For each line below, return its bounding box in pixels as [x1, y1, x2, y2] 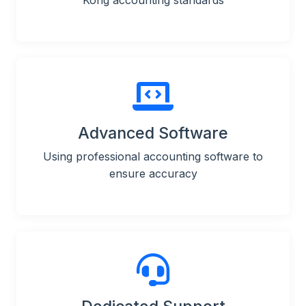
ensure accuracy [109, 167, 197, 181]
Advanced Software [78, 123, 228, 143]
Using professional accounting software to [43, 150, 263, 164]
